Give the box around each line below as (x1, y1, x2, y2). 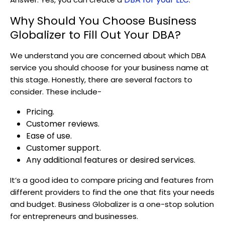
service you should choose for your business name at (10, 62, 209, 73)
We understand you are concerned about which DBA (10, 50, 206, 61)
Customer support (26, 142, 99, 154)
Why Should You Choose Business (10, 13, 196, 29)
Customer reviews (26, 118, 98, 130)
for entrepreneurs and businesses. (10, 211, 140, 222)
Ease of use (26, 130, 70, 142)
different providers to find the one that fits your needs (10, 187, 214, 198)
